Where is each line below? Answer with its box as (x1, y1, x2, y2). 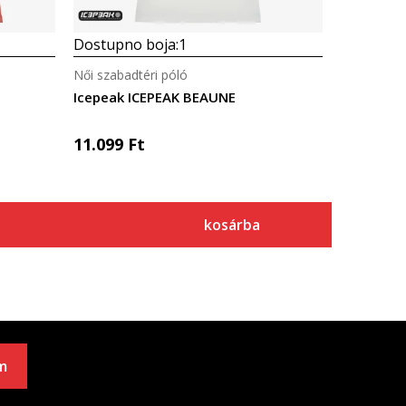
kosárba (204, 215, 260, 235)
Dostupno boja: (73, 34, 179, 54)
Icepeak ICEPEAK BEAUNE (73, 88, 236, 106)
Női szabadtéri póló (73, 66, 188, 83)
